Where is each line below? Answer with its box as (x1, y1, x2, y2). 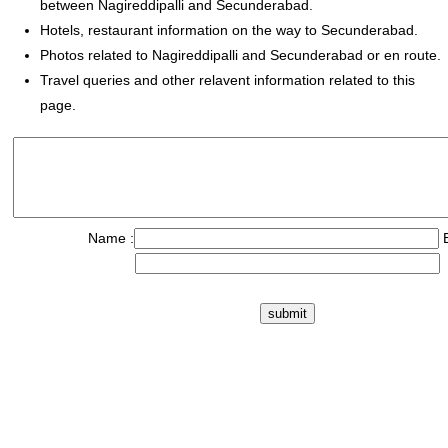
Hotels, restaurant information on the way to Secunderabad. (40, 22, 418, 39)
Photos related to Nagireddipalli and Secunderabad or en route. (40, 47, 441, 64)
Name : (88, 229, 134, 246)
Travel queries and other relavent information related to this (40, 72, 415, 89)
